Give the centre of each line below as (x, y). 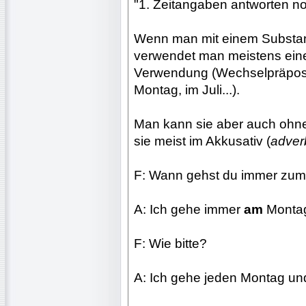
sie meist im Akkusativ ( (202, 141)
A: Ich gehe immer (189, 209)
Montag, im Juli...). (187, 89)
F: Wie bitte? (170, 243)
